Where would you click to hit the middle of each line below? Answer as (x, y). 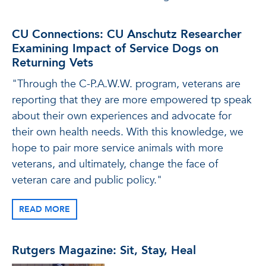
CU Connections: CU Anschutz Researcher (127, 34)
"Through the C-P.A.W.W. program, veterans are (126, 84)
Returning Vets (53, 63)
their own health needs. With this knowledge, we (128, 132)
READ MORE (45, 209)
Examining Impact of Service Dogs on (115, 48)
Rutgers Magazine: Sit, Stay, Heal (104, 250)
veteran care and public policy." (87, 180)
